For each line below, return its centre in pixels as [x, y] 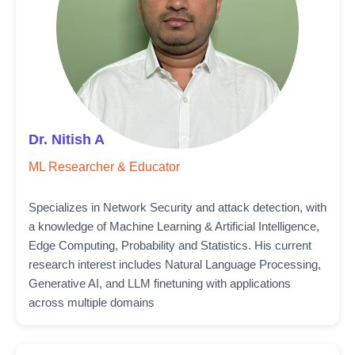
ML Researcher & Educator [104, 167]
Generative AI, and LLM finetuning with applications [160, 283]
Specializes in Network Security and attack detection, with [177, 207]
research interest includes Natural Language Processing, [175, 264]
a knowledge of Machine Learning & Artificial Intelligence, [174, 226]
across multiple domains [92, 302]
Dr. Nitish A [67, 139]
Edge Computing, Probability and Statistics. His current [170, 245]
